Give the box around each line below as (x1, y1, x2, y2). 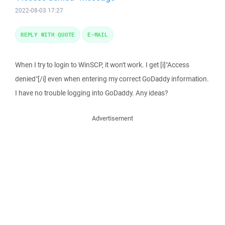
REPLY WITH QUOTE (21, 31, 75, 38)
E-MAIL (87, 31, 108, 38)
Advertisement (92, 114, 133, 123)
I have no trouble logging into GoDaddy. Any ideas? (15, 88, 168, 97)
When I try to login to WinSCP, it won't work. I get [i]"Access (15, 60, 189, 69)
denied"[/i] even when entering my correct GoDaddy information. (15, 74, 209, 83)
